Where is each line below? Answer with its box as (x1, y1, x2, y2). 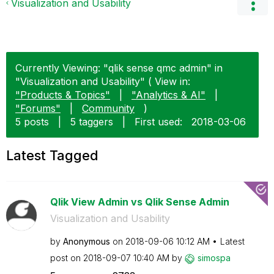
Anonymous (62, 236, 110, 246)
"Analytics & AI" (131, 89, 206, 101)
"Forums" (15, 102, 61, 114)
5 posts (15, 116, 49, 128)
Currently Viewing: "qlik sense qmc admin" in (15, 62, 223, 74)
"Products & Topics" (15, 89, 110, 101)
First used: (135, 116, 182, 128)
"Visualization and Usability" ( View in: (15, 75, 190, 87)
